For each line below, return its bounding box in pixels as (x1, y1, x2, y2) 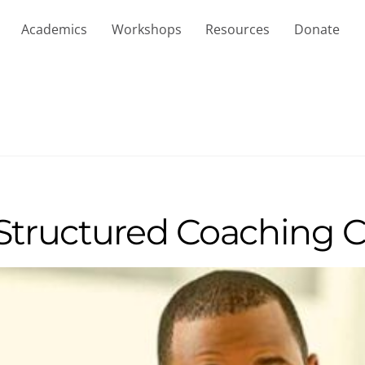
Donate (293, 20, 340, 38)
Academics (20, 20, 87, 38)
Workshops (111, 20, 182, 38)
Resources (205, 20, 270, 38)
